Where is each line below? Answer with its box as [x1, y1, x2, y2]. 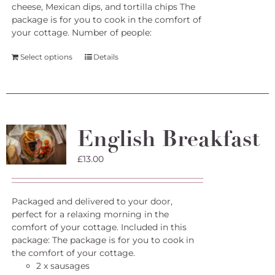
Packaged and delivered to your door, [11, 196, 172, 207]
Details [93, 52, 118, 61]
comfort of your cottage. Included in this [11, 222, 187, 233]
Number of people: [71, 27, 152, 38]
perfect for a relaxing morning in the [11, 209, 169, 220]
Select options [20, 52, 72, 61]
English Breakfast [77, 125, 260, 153]
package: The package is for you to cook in [11, 234, 194, 246]
